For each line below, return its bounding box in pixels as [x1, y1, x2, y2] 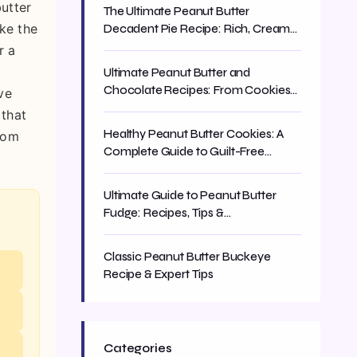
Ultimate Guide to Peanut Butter [104, 188, 277, 202]
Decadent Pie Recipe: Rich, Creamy [104, 22, 297, 36]
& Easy [104, 39, 140, 53]
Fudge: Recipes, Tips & [104, 206, 224, 220]
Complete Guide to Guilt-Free [104, 144, 265, 159]
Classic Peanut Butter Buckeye [104, 249, 271, 264]
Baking [104, 162, 142, 176]
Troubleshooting [104, 223, 194, 237]
